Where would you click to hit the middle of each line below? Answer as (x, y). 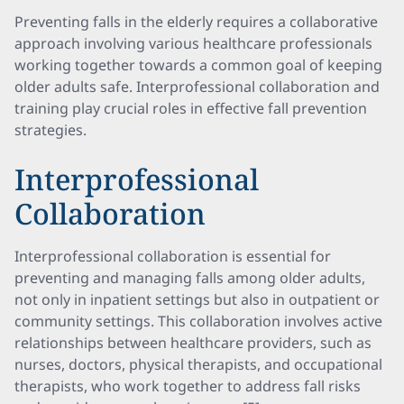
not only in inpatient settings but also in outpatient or (197, 299)
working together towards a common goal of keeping (198, 65)
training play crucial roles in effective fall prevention (191, 108)
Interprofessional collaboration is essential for (173, 256)
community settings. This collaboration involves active (198, 321)
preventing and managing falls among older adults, (190, 278)
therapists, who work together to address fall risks (188, 386)
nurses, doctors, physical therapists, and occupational (198, 364)
